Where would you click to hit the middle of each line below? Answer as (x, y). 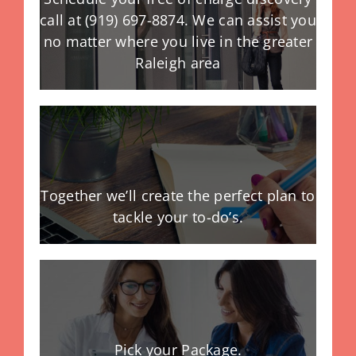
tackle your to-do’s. (178, 217)
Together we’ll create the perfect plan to (178, 196)
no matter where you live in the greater (178, 42)
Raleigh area (178, 63)
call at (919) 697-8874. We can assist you (178, 20)
